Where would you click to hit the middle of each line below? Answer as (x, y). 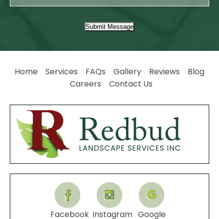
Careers (85, 84)
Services (62, 72)
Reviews (164, 72)
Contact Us (131, 84)
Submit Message (109, 27)
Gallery (127, 72)
